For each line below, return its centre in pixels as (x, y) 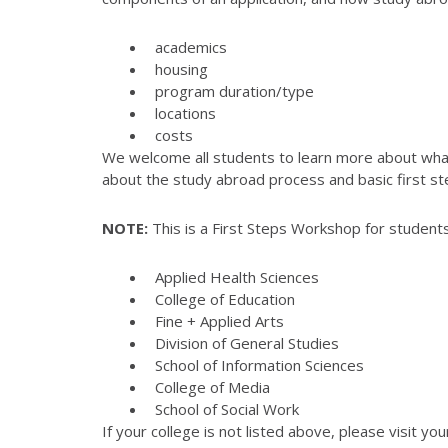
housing (181, 68)
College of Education (224, 298)
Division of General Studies (246, 342)
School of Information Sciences (259, 364)
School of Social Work (226, 408)
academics (190, 46)
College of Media (212, 386)
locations (185, 112)
